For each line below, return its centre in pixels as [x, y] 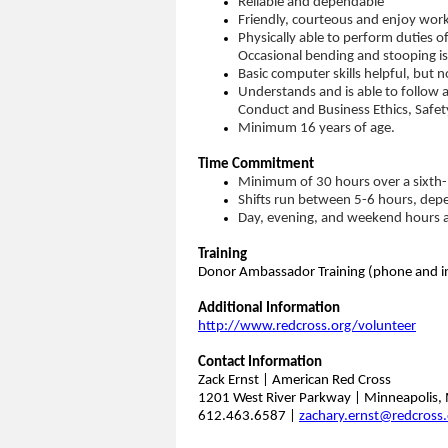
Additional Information [269, 308]
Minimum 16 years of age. [316, 128]
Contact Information [260, 362]
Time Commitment [256, 164]
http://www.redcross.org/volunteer [307, 326]
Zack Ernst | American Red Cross [294, 380]
